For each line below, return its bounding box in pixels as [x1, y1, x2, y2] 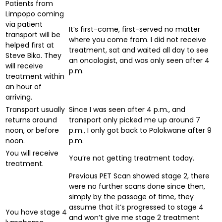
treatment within [5, 71, 64, 81]
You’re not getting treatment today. [69, 153, 194, 163]
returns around [5, 114, 57, 125]
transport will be [5, 29, 60, 40]
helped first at [5, 40, 54, 50]
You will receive [5, 148, 58, 158]
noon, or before [5, 125, 59, 135]
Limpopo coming [5, 8, 64, 19]
